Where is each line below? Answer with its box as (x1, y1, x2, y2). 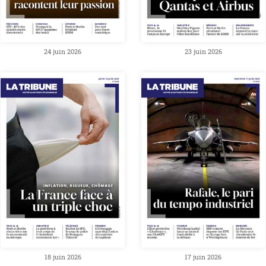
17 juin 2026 (185, 253, 222, 262)
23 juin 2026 (184, 47, 222, 56)
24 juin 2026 (44, 47, 82, 56)
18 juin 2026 (44, 253, 81, 262)
